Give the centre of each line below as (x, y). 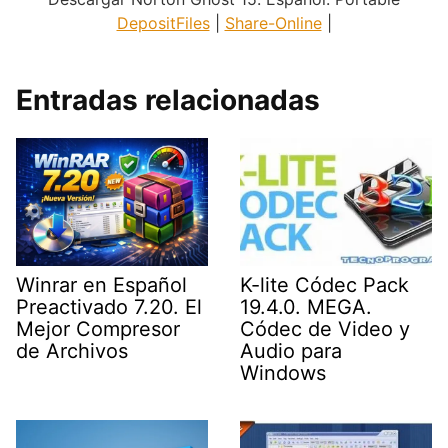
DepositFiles (163, 22)
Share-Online (273, 22)
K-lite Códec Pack (324, 284)
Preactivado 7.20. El (109, 306)
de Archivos (72, 350)
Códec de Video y (325, 328)
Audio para (291, 350)
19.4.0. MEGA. (306, 306)
